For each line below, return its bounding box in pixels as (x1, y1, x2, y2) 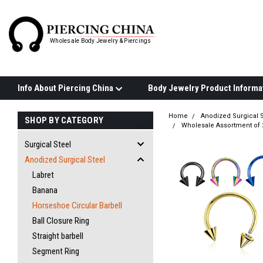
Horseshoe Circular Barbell (32, 200, 122, 211)
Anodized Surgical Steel (25, 154, 105, 165)
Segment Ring (32, 246, 79, 257)
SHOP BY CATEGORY (25, 115, 103, 126)
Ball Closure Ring (32, 215, 89, 226)
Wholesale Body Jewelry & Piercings (50, 37, 151, 44)
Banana (32, 185, 58, 195)
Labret (32, 170, 54, 180)
